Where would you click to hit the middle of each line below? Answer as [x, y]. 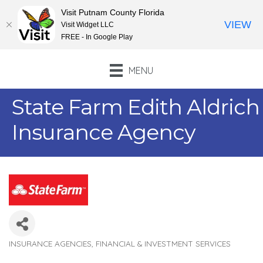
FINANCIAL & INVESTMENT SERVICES [163, 244]
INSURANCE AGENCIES [50, 244]
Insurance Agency [104, 132]
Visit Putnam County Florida [113, 12]
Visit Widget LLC [87, 24]
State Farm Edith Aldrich [136, 107]
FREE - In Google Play [97, 37]
